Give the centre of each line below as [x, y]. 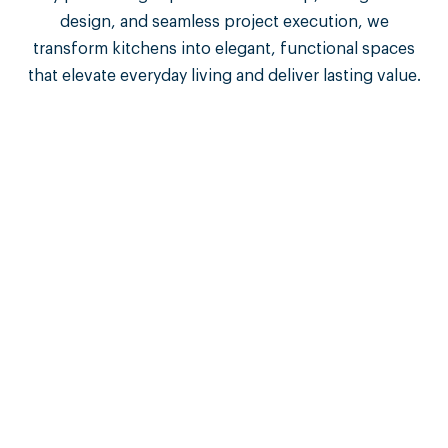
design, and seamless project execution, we [224, 21]
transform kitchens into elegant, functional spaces [224, 48]
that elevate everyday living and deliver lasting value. [224, 75]
